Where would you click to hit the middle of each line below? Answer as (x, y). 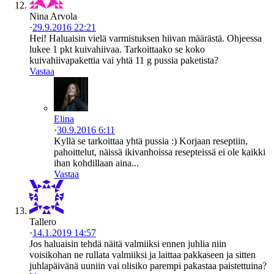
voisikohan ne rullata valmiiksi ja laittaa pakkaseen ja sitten (143, 254)
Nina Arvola (53, 16)
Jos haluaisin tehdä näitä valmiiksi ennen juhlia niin (128, 243)
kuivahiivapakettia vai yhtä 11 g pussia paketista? (124, 60)
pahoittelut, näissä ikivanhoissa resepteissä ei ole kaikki (160, 152)
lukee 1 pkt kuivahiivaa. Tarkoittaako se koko (117, 49)
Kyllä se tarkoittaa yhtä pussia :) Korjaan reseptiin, (151, 141)
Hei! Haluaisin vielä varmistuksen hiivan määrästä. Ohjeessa (146, 38)
